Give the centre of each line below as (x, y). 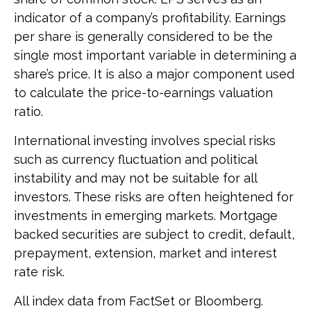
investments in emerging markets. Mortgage (146, 216)
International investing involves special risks (145, 141)
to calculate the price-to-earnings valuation (143, 93)
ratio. (28, 112)
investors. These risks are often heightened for (154, 197)
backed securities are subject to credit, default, (154, 235)
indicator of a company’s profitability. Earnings (150, 18)
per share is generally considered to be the (143, 37)
